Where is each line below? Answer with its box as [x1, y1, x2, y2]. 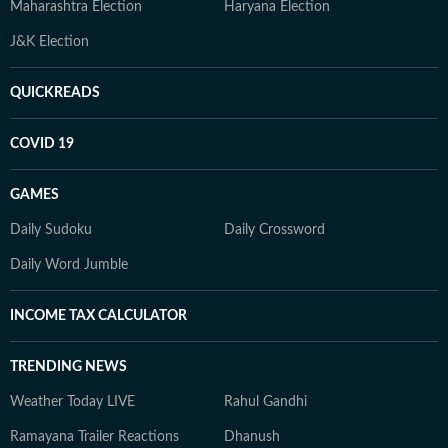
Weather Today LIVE [10, 395, 135, 409]
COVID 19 [10, 137, 74, 151]
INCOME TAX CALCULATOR [10, 309, 187, 323]
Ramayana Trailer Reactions [10, 430, 179, 444]
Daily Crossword [224, 223, 325, 237]
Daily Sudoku [10, 223, 92, 237]
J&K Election [10, 35, 89, 49]
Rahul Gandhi [224, 395, 307, 409]
